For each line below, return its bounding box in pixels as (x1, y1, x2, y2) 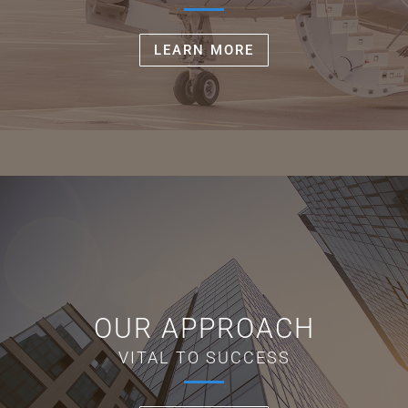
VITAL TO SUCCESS (117, 348, 291, 368)
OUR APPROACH (93, 312, 315, 345)
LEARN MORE (154, 41, 254, 58)
